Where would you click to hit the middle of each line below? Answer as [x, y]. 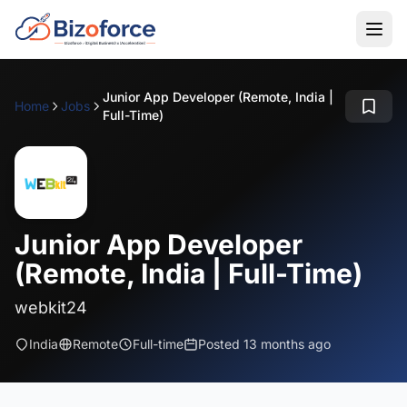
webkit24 [51, 308]
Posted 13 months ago [264, 344]
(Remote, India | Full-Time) [189, 273]
